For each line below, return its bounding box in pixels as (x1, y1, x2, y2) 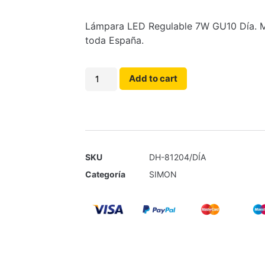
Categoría (85, 169, 125, 180)
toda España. (85, 34, 144, 46)
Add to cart (129, 73, 178, 85)
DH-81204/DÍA (149, 152, 206, 163)
